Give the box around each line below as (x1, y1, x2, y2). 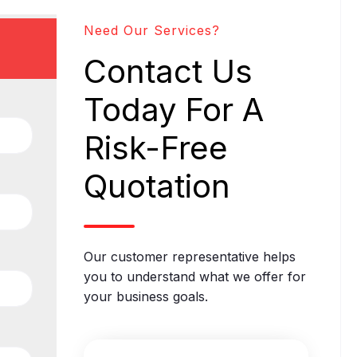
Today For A (83, 89, 264, 129)
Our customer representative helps (83, 248, 296, 265)
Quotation (83, 166, 230, 206)
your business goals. (83, 288, 216, 304)
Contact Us (83, 51, 253, 91)
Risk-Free (83, 127, 228, 167)
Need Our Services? (83, 22, 220, 38)
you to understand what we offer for (83, 268, 306, 284)
